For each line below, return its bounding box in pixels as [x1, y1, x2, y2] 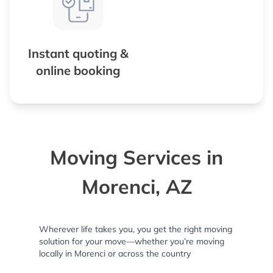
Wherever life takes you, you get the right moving [39, 224, 232, 235]
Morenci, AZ [81, 174, 192, 199]
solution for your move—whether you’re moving [39, 236, 224, 247]
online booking [36, 63, 120, 78]
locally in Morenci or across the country [39, 248, 191, 259]
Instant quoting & [27, 46, 129, 61]
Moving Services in [50, 145, 223, 169]
